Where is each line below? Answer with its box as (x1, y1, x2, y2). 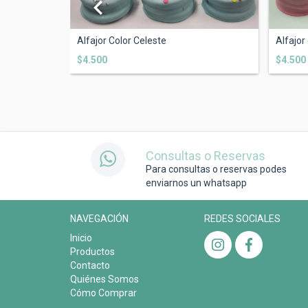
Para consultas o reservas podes (146, 164, 287, 175)
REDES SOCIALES (204, 213, 280, 225)
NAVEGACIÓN (70, 213, 129, 225)
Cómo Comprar (70, 287, 137, 299)
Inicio (70, 232, 92, 244)
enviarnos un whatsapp (146, 177, 247, 189)
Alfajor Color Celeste (77, 35, 166, 47)
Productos (70, 246, 115, 258)
